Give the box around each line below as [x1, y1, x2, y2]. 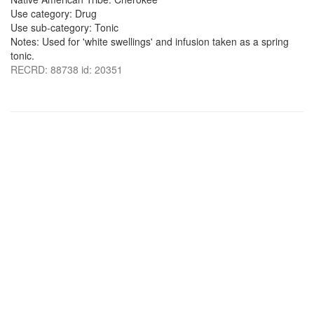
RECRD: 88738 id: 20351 [11, 62, 123, 76]
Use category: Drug [11, 6, 97, 20]
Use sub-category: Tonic [11, 20, 118, 34]
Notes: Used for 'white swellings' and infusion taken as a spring [11, 34, 289, 48]
